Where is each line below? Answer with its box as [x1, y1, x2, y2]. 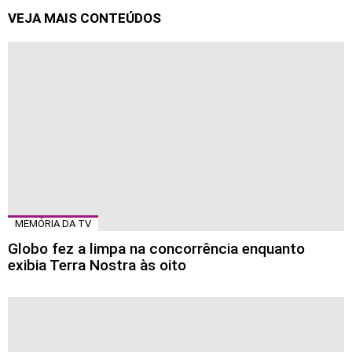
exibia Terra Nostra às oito [8, 255, 186, 274]
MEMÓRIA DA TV [15, 217, 91, 229]
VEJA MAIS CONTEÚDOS [8, 9, 161, 26]
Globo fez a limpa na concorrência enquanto [8, 239, 305, 258]
